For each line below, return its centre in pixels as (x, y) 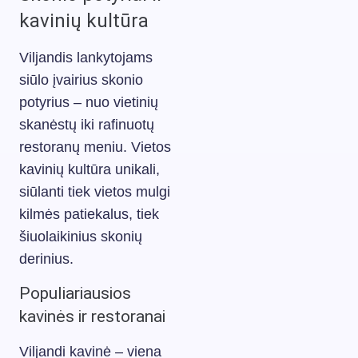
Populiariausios (75, 293)
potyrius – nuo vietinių (89, 102)
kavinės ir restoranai (92, 316)
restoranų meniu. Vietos (95, 147)
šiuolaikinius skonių (81, 236)
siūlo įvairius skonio (81, 80)
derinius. (46, 259)
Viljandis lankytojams (86, 57)
